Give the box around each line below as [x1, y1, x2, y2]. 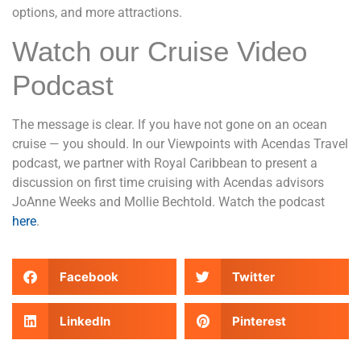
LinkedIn [59, 313, 110, 329]
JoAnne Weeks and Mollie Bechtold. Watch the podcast [12, 193, 325, 210]
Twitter [231, 268, 275, 284]
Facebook [59, 268, 118, 284]
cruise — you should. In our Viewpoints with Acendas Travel [12, 135, 348, 151]
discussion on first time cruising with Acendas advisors [12, 174, 324, 190]
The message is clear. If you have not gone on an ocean [12, 116, 327, 132]
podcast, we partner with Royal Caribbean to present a [12, 155, 317, 171]
